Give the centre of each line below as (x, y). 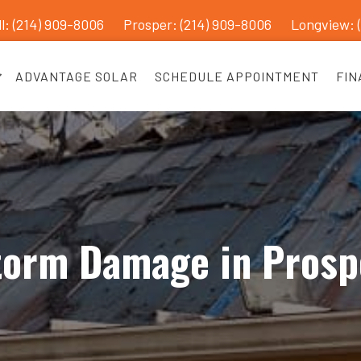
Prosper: (151, 24)
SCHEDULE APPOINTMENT (237, 76)
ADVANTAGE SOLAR (77, 76)
